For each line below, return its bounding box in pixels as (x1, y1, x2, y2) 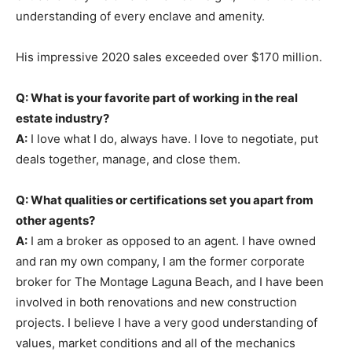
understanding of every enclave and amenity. (16, 9, 265, 24)
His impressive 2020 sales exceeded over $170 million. (16, 49, 322, 65)
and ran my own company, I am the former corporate (16, 254, 305, 269)
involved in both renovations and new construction (16, 295, 297, 310)
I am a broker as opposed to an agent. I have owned (27, 233, 316, 249)
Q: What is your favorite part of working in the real (16, 90, 298, 106)
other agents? (16, 213, 95, 229)
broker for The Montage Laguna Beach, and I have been (16, 274, 324, 290)
